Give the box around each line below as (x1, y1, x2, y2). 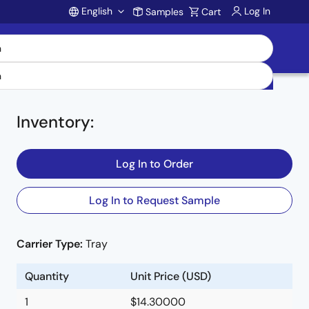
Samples (146, 6, 183, 18)
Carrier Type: (17, 237, 86, 251)
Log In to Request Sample (89, 193, 220, 208)
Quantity (25, 269, 69, 283)
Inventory (17, 111, 90, 132)
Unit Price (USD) (130, 269, 211, 283)
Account (66, 23, 170, 58)
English (81, 5, 112, 17)
